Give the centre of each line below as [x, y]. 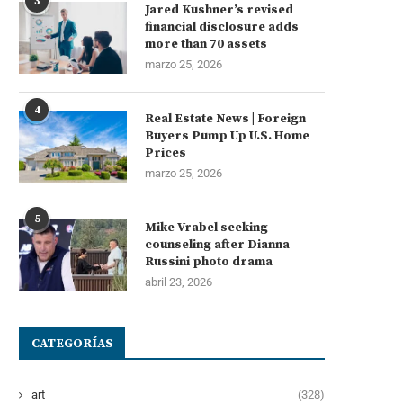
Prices [166, 152]
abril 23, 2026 [179, 282]
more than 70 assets [206, 44]
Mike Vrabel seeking [206, 227]
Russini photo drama [209, 261]
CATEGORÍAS [72, 343]
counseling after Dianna [217, 244]
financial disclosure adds [222, 27]
